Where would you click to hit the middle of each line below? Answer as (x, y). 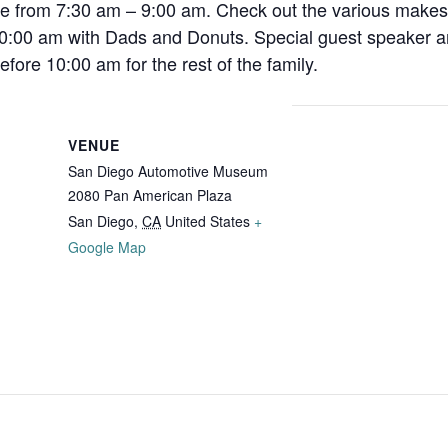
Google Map (107, 247)
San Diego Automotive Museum (168, 171)
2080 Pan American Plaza (150, 195)
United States (207, 221)
